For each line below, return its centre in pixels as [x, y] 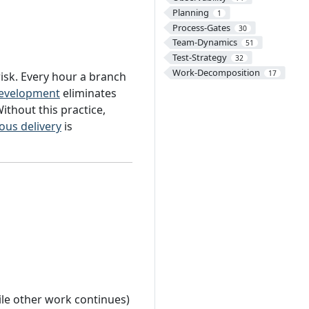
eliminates [88, 93]
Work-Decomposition [216, 72]
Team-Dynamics [205, 42]
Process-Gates [201, 27]
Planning [190, 12]
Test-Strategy [199, 57]
